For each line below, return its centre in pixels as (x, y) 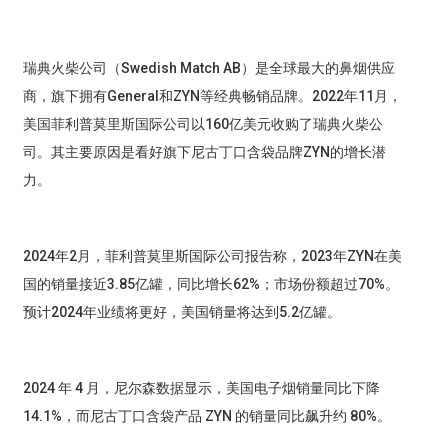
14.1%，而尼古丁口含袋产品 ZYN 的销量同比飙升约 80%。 (206, 416)
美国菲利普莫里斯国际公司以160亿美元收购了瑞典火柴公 (202, 124)
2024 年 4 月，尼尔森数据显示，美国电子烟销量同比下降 (201, 388)
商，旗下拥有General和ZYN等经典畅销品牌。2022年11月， (212, 96)
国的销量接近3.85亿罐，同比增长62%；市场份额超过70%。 (210, 284)
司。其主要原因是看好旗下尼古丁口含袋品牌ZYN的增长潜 (204, 152)
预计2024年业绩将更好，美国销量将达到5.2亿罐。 (181, 312)
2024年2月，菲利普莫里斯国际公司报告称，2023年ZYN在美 (212, 256)
